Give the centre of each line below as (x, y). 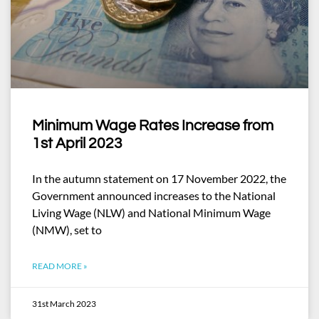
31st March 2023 (64, 304)
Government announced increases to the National (154, 195)
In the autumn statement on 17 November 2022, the (159, 178)
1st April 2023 (77, 143)
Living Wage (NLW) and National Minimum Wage (151, 213)
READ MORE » (60, 266)
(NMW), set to (67, 230)
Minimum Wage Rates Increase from (153, 126)
